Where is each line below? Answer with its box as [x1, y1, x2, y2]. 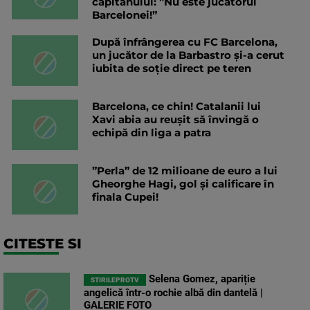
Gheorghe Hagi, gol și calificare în [92, 177, 274, 191]
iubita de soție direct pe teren [92, 62, 251, 75]
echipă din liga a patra [92, 126, 211, 140]
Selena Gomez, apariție [146, 273, 255, 286]
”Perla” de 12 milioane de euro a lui [92, 164, 277, 178]
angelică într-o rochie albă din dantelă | [84, 286, 263, 300]
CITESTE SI [3, 235, 82, 253]
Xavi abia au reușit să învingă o [92, 113, 259, 127]
